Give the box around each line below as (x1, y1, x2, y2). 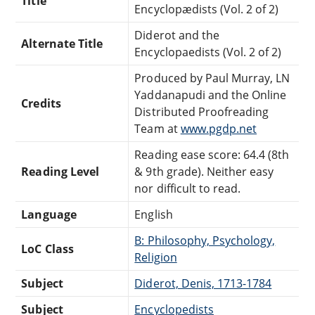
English (134, 206, 173, 222)
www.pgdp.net (180, 120, 257, 136)
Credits (21, 95, 61, 111)
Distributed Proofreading (134, 103, 269, 120)
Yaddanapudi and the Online (134, 86, 287, 103)
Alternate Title (21, 35, 103, 51)
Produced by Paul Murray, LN (134, 70, 290, 86)
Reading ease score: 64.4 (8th (134, 146, 290, 162)
